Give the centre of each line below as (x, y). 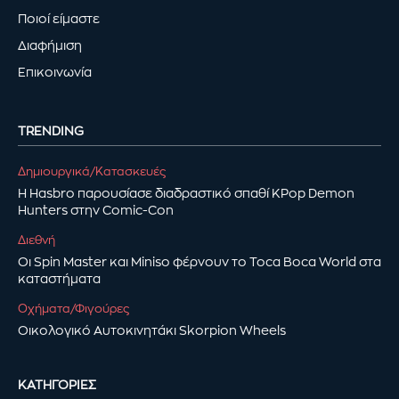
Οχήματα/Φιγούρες (73, 308)
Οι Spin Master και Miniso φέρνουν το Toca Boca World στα (199, 261)
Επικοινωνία (55, 72)
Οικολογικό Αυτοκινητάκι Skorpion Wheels (152, 330)
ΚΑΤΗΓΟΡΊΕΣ (57, 384)
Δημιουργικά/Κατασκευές (92, 171)
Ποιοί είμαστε (59, 18)
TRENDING (51, 130)
